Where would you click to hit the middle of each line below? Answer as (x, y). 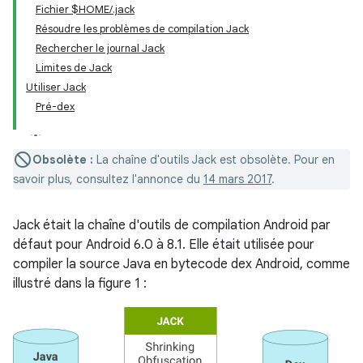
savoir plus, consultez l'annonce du (108, 179)
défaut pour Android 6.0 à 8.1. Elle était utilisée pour (164, 245)
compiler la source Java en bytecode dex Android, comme (181, 264)
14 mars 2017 (237, 179)
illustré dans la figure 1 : (80, 284)
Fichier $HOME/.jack (85, 9)
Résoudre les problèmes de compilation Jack (142, 29)
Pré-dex (55, 107)
